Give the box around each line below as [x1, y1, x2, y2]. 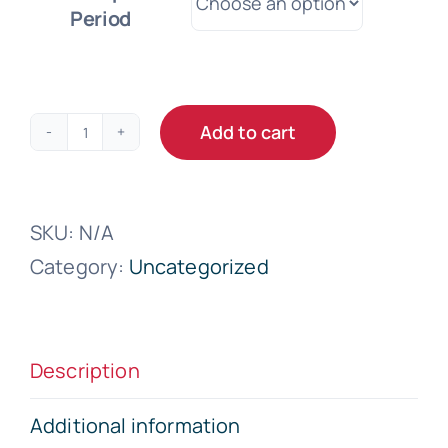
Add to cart [200, 119, 296, 144]
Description [30, 357, 140, 384]
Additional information [30, 412, 241, 439]
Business [83, 201, 171, 229]
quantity [83, 269, 164, 297]
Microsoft [83, 133, 175, 161]
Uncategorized [128, 253, 269, 280]
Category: [30, 253, 129, 280]
